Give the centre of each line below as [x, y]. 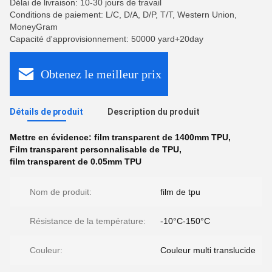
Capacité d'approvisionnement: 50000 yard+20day [107, 39]
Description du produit [154, 112]
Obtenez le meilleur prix [101, 74]
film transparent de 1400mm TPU [161, 137]
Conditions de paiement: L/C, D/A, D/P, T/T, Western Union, [123, 15]
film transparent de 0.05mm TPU [76, 161]
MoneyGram [34, 27]
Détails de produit [46, 112]
